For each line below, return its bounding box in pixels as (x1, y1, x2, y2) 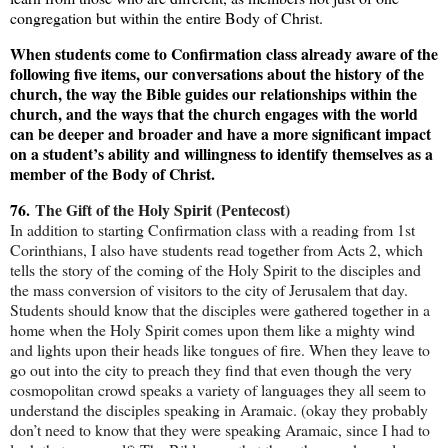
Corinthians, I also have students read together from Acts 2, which (10, 239, 423, 261)
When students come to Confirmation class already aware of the (10, 42, 438, 66)
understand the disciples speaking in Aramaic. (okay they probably (10, 399, 428, 421)
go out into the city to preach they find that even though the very (10, 359, 412, 381)
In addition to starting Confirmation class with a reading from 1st (10, 219, 415, 241)
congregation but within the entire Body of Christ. (10, 7, 328, 29)
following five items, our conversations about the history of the (10, 62, 424, 86)
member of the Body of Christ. (10, 162, 215, 186)
